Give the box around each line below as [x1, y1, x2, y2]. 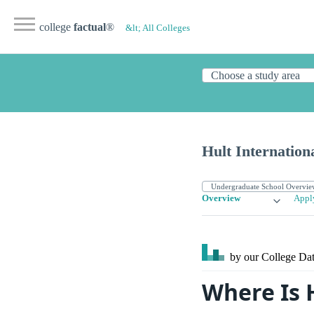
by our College [227, 251, 299, 264]
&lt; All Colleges [125, 23, 190, 33]
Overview [202, 193, 240, 204]
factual [74, 21, 106, 33]
